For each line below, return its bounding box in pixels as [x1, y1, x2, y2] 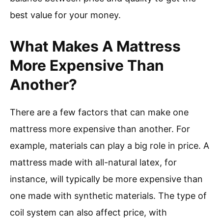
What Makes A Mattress [10, 37, 181, 55]
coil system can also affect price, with [10, 207, 167, 218]
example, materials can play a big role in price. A [10, 140, 209, 151]
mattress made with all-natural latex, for [10, 157, 177, 168]
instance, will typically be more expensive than [10, 174, 203, 185]
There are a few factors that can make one [10, 107, 189, 118]
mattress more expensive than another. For [10, 124, 190, 135]
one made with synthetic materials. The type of [10, 191, 207, 201]
